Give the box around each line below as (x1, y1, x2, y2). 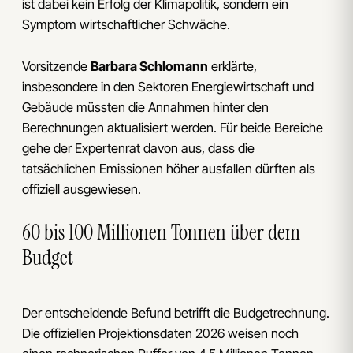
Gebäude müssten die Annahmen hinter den (22, 98, 269, 115)
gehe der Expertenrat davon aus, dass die (22, 139, 255, 156)
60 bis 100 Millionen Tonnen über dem (22, 218, 300, 247)
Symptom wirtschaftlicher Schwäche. (22, 17, 230, 33)
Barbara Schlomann (91, 58, 208, 74)
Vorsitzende (22, 58, 91, 74)
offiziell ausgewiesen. (22, 180, 141, 197)
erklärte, (208, 58, 257, 74)
